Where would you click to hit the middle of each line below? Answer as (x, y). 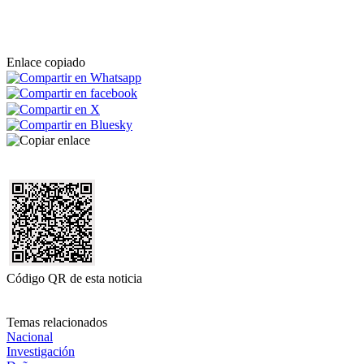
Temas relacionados (57, 323)
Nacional (30, 337)
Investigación (41, 352)
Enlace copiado (46, 62)
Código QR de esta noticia (74, 279)
